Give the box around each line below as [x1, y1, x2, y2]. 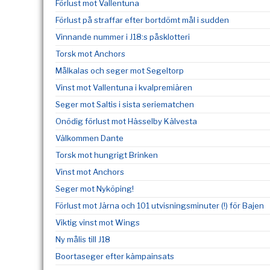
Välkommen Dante [55, 133, 124, 143]
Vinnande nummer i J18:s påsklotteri [55, 32, 190, 42]
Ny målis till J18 [55, 234, 110, 244]
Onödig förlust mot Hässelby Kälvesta [55, 116, 197, 126]
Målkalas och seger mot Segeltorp [55, 66, 184, 75]
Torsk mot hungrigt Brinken [55, 150, 158, 160]
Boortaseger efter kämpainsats [55, 251, 174, 261]
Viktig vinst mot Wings [55, 218, 140, 227]
